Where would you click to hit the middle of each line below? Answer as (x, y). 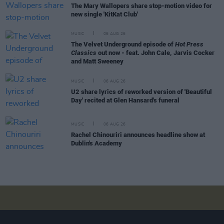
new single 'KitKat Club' (104, 14)
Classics (84, 53)
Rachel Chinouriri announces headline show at (138, 134)
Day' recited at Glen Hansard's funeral (125, 100)
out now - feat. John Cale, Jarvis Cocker (155, 53)
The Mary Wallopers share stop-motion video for (141, 5)
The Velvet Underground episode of (123, 44)
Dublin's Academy (96, 143)
